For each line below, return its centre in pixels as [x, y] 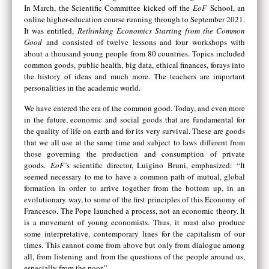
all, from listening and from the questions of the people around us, [134, 256]
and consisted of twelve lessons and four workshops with [144, 42]
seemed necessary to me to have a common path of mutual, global [134, 176]
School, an [226, 8]
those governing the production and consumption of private [134, 153]
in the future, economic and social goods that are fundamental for [134, 119]
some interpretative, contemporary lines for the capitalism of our [134, 233]
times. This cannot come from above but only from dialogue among [134, 245]
